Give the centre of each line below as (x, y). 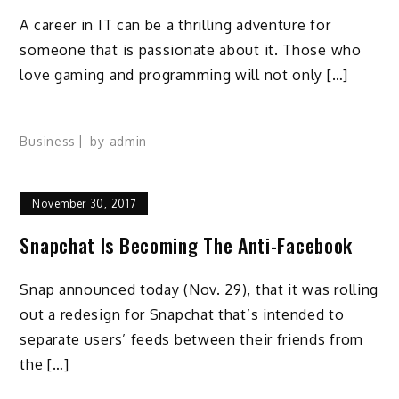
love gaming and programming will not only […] (184, 74)
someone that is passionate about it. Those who (191, 49)
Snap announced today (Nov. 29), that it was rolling (199, 290)
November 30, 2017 (84, 203)
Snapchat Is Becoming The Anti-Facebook (187, 244)
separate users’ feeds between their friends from (192, 340)
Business (48, 141)
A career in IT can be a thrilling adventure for (175, 24)
